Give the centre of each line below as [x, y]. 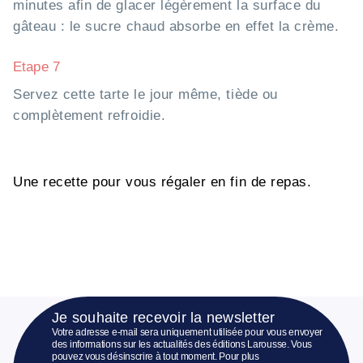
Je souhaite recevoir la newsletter [164, 318]
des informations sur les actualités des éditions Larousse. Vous [182, 345]
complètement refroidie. [90, 116]
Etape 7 [37, 67]
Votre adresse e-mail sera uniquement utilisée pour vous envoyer [188, 333]
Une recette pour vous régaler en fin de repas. [162, 182]
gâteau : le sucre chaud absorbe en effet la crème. [176, 27]
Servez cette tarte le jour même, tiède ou [145, 95]
